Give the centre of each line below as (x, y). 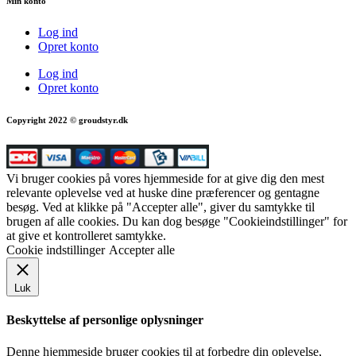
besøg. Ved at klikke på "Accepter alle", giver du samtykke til (161, 207)
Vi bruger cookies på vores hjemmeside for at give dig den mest (165, 179)
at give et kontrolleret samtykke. (86, 236)
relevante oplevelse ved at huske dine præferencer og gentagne (163, 193)
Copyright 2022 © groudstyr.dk (67, 120)
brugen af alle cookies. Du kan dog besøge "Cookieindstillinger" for (177, 222)
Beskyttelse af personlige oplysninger (105, 320)
